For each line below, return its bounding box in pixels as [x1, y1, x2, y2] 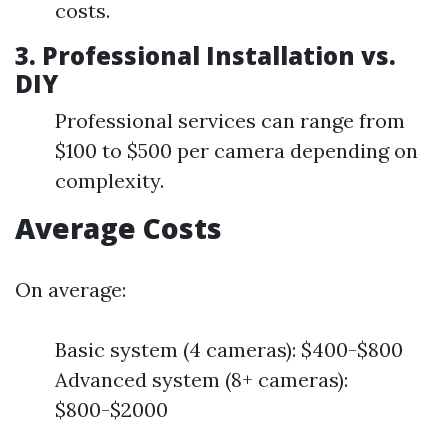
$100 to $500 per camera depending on [55, 138, 418, 163]
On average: [15, 277, 126, 302]
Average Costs [15, 209, 222, 247]
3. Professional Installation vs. [15, 39, 396, 72]
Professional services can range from [55, 108, 405, 133]
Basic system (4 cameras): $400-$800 [55, 337, 403, 362]
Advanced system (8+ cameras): [55, 367, 348, 392]
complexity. [55, 168, 164, 193]
